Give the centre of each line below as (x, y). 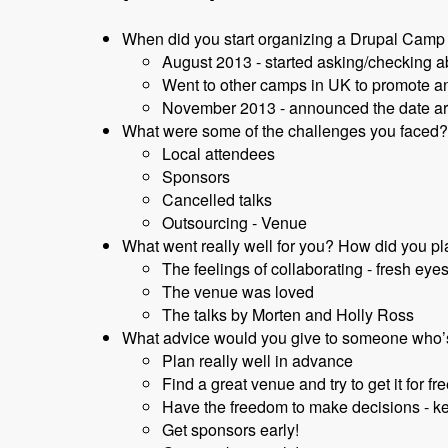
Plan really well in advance (257, 361)
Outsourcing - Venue (234, 223)
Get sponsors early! (230, 430)
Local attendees (218, 154)
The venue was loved (238, 292)
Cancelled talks (217, 200)
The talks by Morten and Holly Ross (288, 315)
